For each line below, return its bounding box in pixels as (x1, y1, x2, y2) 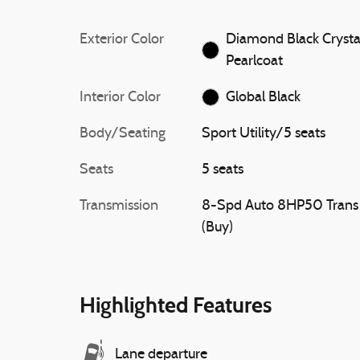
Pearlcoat (226, 53, 284, 69)
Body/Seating (80, 125, 166, 141)
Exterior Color (80, 31, 164, 47)
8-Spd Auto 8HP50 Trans (201, 198, 358, 214)
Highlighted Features (80, 291, 272, 318)
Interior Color (80, 89, 161, 105)
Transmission (80, 198, 158, 214)
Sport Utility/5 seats (201, 125, 325, 141)
